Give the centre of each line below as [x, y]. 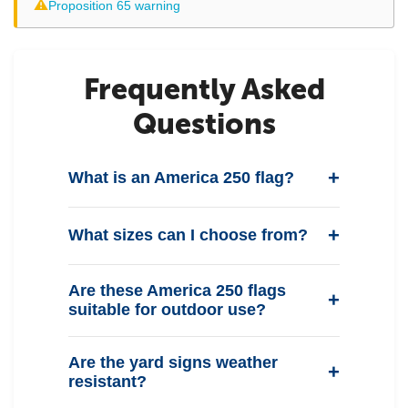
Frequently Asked [204, 89]
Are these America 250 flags [177, 290]
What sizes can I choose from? [188, 235]
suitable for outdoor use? [167, 309]
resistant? [107, 381]
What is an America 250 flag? [181, 178]
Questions [204, 123]
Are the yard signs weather [173, 362]
